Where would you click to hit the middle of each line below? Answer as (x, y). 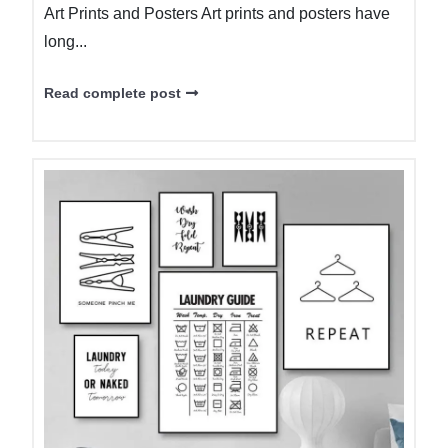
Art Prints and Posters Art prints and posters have (217, 13)
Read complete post (112, 93)
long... (65, 41)
